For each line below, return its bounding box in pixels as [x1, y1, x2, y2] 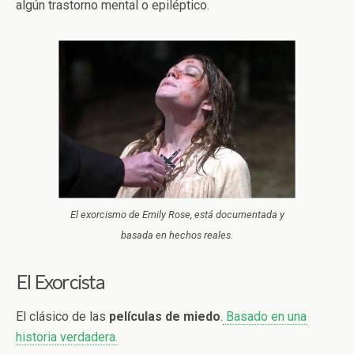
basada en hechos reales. [121, 228, 233, 241]
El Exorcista [16, 269, 105, 293]
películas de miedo [109, 308, 220, 324]
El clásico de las [16, 308, 109, 324]
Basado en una [223, 308, 307, 324]
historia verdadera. [16, 329, 118, 345]
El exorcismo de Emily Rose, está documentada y [70, 208, 284, 220]
